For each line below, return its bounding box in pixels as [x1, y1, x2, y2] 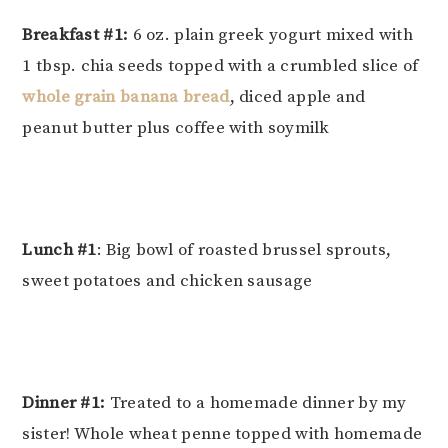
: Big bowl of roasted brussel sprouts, [96, 239, 392, 262]
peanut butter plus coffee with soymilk [22, 117, 330, 140]
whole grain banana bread [22, 86, 230, 109]
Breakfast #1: [22, 24, 129, 47]
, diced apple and [229, 86, 366, 109]
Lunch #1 [22, 239, 97, 262]
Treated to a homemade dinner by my [105, 392, 406, 415]
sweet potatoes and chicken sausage [22, 270, 313, 293]
